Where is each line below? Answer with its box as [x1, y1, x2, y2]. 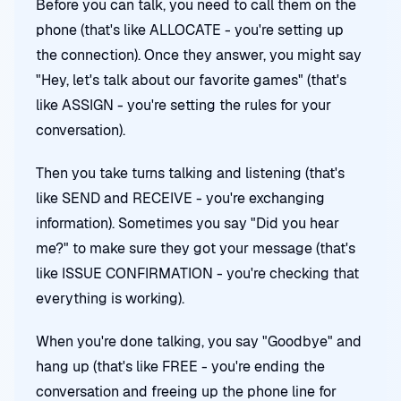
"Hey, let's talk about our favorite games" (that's [36, 71, 346, 90]
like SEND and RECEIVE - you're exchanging [36, 189, 325, 208]
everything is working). [36, 289, 184, 308]
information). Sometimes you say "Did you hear [36, 214, 339, 233]
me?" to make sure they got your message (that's [36, 239, 355, 258]
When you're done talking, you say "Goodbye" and [36, 332, 362, 351]
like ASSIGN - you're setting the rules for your [36, 96, 331, 115]
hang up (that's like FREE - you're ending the [36, 357, 325, 376]
